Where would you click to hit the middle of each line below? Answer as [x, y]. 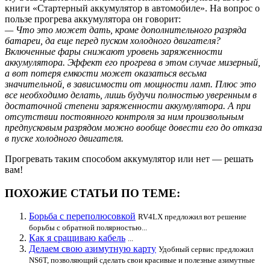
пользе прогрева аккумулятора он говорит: [93, 19]
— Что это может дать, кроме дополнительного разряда [126, 30]
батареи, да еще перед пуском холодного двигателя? [113, 40]
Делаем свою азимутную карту [93, 249]
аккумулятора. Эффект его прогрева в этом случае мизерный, [133, 62]
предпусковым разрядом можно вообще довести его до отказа [133, 127]
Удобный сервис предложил [206, 250]
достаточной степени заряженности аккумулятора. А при [128, 105]
